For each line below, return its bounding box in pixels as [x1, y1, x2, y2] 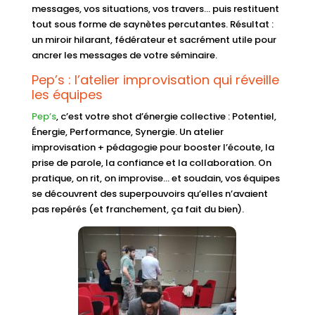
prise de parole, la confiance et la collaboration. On [31, 155, 271, 169]
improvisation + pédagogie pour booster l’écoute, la [31, 140, 274, 154]
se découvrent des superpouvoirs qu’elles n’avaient [31, 186, 268, 200]
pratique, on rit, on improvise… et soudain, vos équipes [31, 171, 280, 185]
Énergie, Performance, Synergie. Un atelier [31, 124, 224, 139]
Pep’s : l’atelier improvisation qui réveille [31, 70, 279, 89]
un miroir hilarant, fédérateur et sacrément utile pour [31, 32, 276, 46]
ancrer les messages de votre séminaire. [31, 48, 217, 62]
